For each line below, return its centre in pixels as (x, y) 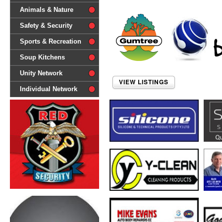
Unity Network (41, 73)
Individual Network (49, 89)
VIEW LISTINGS (144, 82)
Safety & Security (46, 26)
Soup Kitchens (42, 57)
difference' (26, 10)
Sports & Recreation (51, 41)
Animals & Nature (47, 10)
